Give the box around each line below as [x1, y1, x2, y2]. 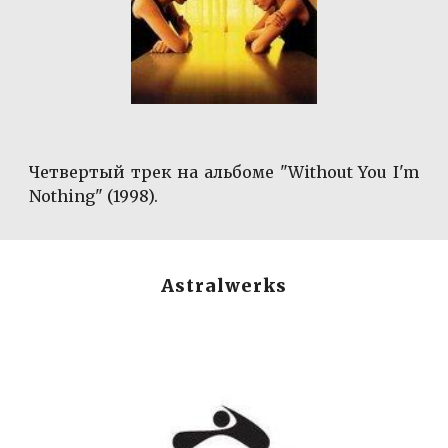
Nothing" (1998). [29, 186, 159, 207]
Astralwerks [161, 275, 287, 297]
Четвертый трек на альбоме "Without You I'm [29, 162, 419, 183]
